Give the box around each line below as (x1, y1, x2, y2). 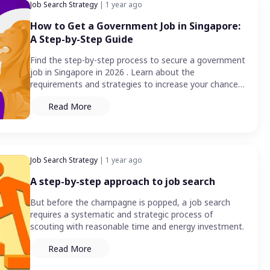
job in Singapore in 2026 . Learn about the (30, 66, 195, 78)
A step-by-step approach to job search (30, 175, 215, 189)
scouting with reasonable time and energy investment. (30, 221, 244, 233)
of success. (30, 90, 74, 102)
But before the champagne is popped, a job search (30, 196, 230, 209)
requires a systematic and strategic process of (30, 209, 213, 221)
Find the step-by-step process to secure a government (30, 54, 245, 66)
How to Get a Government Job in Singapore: (30, 19, 240, 33)
